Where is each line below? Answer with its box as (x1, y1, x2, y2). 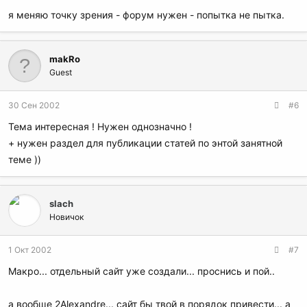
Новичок (49, 212, 84, 223)
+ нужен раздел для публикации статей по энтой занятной (8, 137, 282, 149)
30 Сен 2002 (8, 100, 60, 111)
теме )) (8, 153, 41, 166)
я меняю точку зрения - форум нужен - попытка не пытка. (8, 9, 284, 21)
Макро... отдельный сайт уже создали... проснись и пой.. (8, 265, 275, 278)
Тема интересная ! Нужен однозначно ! (8, 121, 192, 133)
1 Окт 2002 (8, 245, 51, 256)
